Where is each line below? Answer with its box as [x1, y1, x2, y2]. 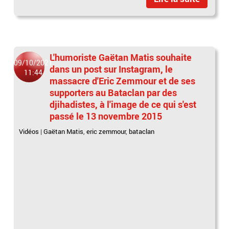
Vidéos [19, 126, 39, 136]
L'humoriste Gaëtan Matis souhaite [50, 51, 192, 63]
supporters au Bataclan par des [50, 86, 177, 99]
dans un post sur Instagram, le [50, 62, 173, 75]
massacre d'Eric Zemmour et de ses [50, 74, 196, 87]
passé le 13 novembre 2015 [50, 109, 163, 122]
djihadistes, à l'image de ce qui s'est [50, 98, 197, 110]
